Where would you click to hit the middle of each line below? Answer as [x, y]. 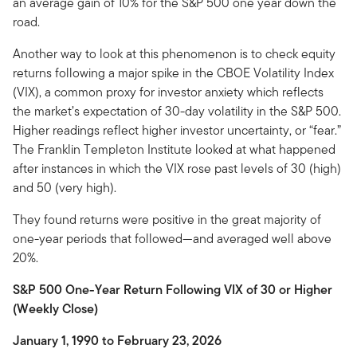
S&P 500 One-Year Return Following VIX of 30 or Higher [173, 289]
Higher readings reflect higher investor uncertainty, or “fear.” [177, 130]
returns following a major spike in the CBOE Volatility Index [173, 73]
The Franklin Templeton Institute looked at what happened [174, 149]
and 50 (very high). [65, 187]
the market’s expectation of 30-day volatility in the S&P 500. [177, 111]
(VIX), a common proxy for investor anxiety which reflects [168, 92]
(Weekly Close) [55, 308]
